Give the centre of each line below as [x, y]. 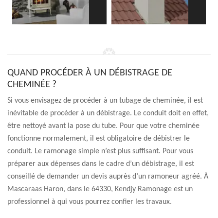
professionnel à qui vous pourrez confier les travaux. [90, 202]
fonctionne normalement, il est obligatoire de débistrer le [99, 139]
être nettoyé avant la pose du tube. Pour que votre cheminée [103, 126]
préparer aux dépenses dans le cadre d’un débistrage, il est [101, 164]
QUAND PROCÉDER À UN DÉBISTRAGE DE [90, 73]
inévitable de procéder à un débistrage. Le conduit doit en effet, [108, 113]
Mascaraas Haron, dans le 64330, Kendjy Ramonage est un [100, 189]
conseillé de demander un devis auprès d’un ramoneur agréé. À [108, 177]
